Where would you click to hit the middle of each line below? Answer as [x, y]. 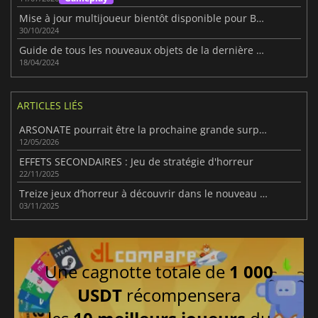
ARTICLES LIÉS [50, 105]
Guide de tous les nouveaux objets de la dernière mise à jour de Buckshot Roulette [261, 50]
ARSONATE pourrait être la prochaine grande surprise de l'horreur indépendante [263, 129]
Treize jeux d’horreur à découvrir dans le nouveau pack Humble [264, 193]
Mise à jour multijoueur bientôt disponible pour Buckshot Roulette [261, 18]
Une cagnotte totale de [137, 272]
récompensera [181, 295]
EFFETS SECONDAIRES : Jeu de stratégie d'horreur [137, 161]
